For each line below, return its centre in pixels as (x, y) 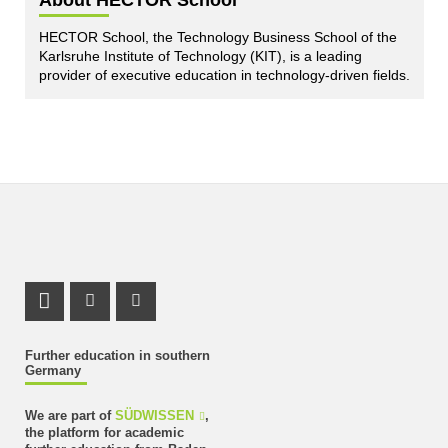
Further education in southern (117, 355)
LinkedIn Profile (123, 315)
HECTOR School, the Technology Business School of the (217, 36)
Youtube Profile (213, 315)
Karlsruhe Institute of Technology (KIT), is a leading (200, 55)
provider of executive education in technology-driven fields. (224, 74)
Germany (52, 370)
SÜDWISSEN (154, 416)
